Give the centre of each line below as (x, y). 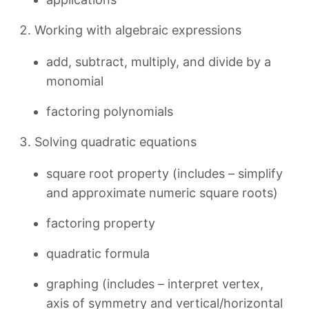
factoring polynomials (110, 111)
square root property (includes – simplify (165, 173)
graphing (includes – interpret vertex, (155, 284)
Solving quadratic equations (116, 142)
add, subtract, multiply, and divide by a (159, 62)
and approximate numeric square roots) (162, 193)
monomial (75, 81)
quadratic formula (98, 253)
